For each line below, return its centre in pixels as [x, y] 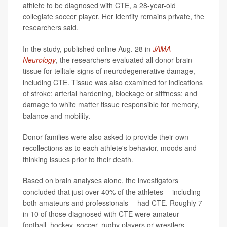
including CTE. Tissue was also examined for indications [113, 82]
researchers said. [51, 27]
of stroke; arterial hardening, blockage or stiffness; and [110, 93]
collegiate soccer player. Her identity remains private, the [113, 16]
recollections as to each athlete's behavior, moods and [110, 148]
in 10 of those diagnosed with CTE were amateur [101, 214]
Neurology [39, 60]
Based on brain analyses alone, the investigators [101, 180]
